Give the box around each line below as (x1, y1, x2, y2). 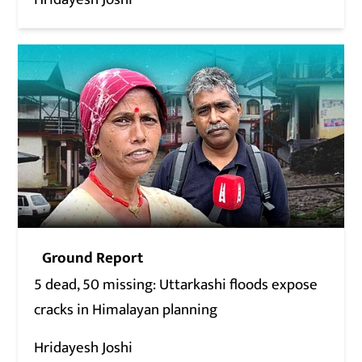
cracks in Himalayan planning (34, 297, 218, 323)
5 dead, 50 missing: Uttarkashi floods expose (34, 272, 318, 298)
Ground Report (42, 246, 144, 271)
